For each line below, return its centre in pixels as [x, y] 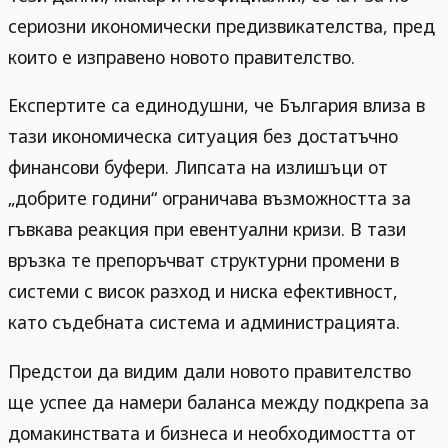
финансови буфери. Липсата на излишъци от [198, 167]
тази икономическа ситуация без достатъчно [203, 136]
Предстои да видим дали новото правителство [209, 370]
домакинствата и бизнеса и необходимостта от [212, 432]
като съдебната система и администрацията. [204, 322]
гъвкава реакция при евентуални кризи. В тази [207, 229]
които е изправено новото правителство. [181, 56]
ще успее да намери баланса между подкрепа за [218, 401]
